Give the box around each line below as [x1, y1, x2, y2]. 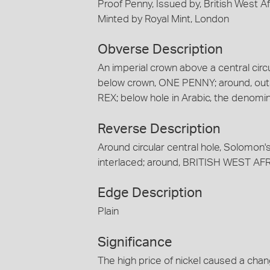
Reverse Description [98, 122, 221, 136]
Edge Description [98, 186, 202, 200]
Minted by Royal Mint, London [98, 13, 229, 24]
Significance [98, 235, 172, 249]
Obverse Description [98, 43, 223, 57]
